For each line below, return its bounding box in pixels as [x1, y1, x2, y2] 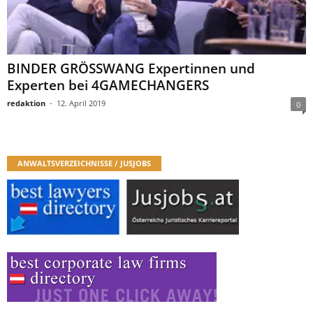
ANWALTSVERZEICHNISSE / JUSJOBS [17, 158, 151, 169]
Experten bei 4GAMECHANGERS [7, 76, 209, 95]
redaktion [7, 98, 45, 109]
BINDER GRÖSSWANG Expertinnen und [7, 59, 255, 78]
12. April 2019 [57, 98, 105, 109]
